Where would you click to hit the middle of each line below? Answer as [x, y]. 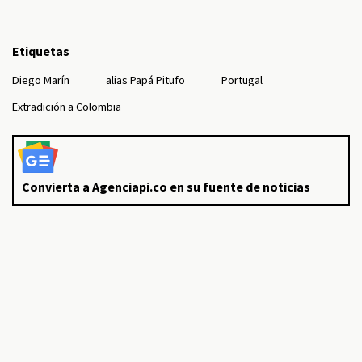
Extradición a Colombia [67, 107]
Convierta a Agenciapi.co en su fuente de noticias [166, 187]
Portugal [242, 80]
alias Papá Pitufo [145, 80]
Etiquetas [41, 51]
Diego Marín [41, 80]
